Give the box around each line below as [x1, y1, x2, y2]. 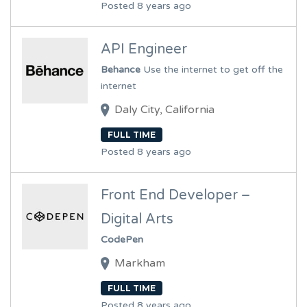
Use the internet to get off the [143, 64, 284, 76]
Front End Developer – [101, 187, 251, 204]
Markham [114, 256, 166, 271]
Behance [101, 64, 141, 76]
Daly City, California [114, 103, 215, 117]
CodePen [101, 234, 144, 246]
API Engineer [101, 41, 188, 58]
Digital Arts [101, 211, 174, 228]
